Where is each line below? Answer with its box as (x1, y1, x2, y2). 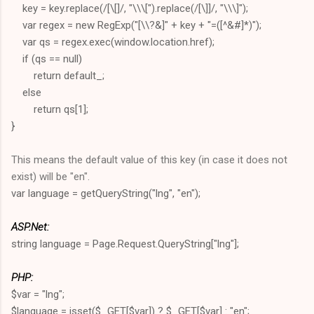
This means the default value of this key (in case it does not (11, 153, 287, 166)
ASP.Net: (11, 220, 49, 233)
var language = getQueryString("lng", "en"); (11, 186, 200, 200)
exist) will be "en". (11, 170, 90, 183)
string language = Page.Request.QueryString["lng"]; (11, 237, 239, 250)
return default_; (11, 69, 104, 82)
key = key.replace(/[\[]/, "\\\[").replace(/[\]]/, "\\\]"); (11, 1, 248, 15)
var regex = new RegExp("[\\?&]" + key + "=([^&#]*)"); (11, 18, 261, 32)
